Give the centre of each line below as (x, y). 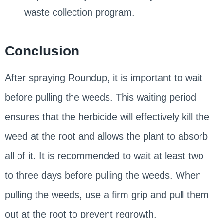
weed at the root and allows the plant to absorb (106, 136)
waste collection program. (79, 12)
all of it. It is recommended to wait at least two (104, 155)
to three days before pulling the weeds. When (103, 175)
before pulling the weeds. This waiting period (100, 97)
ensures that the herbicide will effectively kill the (107, 117)
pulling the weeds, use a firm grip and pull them (107, 194)
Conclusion (42, 51)
